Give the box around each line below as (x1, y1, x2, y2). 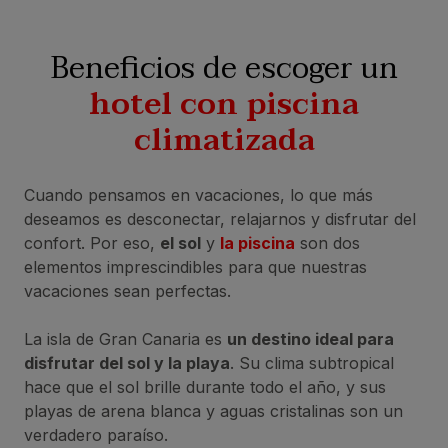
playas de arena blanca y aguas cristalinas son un (24, 400, 403, 421)
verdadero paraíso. (24, 424, 168, 445)
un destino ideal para (227, 328, 394, 349)
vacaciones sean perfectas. (24, 280, 231, 301)
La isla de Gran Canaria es (24, 328, 227, 349)
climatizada (133, 114, 315, 166)
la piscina (220, 232, 295, 253)
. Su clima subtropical (230, 352, 394, 373)
